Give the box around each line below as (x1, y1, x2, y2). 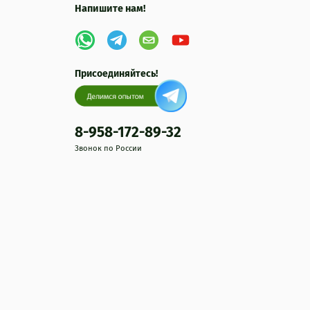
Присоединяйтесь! (75, 68, 158, 80)
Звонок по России (75, 144, 142, 154)
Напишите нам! (75, 3, 145, 15)
